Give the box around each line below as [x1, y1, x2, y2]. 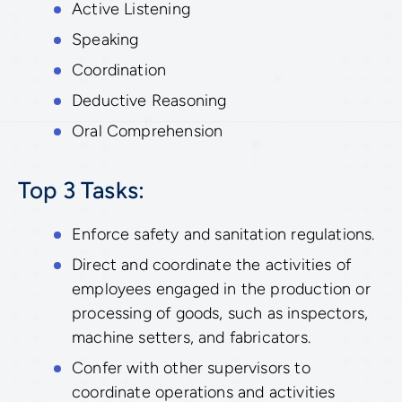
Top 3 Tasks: [18, 176, 145, 205]
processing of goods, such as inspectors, [72, 302, 369, 323]
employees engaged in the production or [72, 278, 371, 299]
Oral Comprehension [72, 121, 223, 142]
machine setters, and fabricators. [72, 327, 310, 347]
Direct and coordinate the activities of [72, 254, 352, 275]
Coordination [72, 60, 167, 81]
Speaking [72, 30, 139, 50]
